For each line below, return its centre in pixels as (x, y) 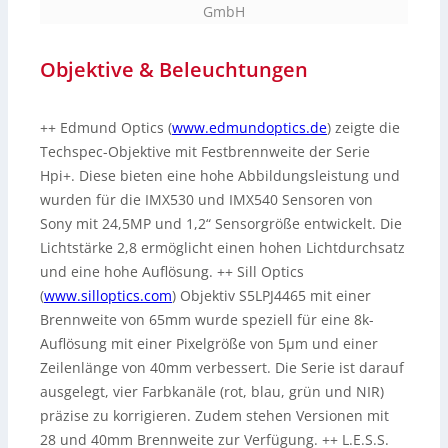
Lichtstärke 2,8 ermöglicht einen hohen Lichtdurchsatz (222, 248)
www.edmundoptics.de (249, 128)
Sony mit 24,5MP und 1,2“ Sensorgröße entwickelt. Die (221, 224)
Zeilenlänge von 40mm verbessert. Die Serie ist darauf (222, 368)
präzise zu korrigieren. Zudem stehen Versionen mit (214, 416)
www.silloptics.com (108, 296)
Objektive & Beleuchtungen (174, 70)
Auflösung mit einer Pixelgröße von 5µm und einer (209, 344)
